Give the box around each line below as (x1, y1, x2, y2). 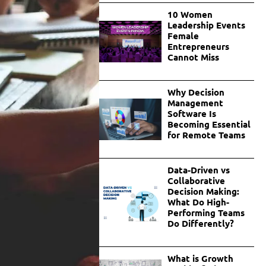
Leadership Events (167, 19, 245, 31)
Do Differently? (167, 217, 234, 230)
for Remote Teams (167, 129, 245, 141)
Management (167, 97, 223, 109)
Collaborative (167, 175, 225, 187)
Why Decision (167, 86, 224, 99)
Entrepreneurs (167, 40, 229, 53)
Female (167, 30, 199, 42)
